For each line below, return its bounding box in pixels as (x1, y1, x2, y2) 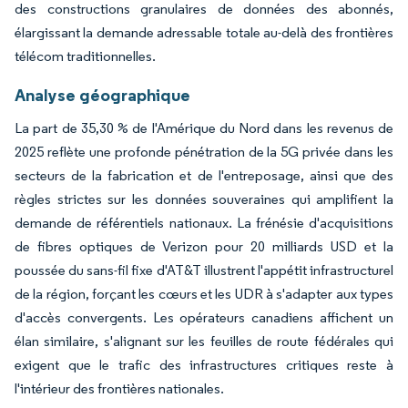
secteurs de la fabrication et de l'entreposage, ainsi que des (15, 166, 393, 184)
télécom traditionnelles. (15, 46, 156, 65)
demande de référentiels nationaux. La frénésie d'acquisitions (15, 213, 393, 231)
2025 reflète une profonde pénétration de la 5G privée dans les (15, 142, 393, 160)
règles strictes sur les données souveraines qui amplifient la (15, 189, 393, 208)
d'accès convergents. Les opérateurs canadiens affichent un (15, 308, 393, 326)
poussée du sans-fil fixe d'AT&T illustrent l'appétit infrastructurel (15, 260, 393, 279)
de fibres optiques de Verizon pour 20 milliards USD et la (15, 237, 393, 255)
